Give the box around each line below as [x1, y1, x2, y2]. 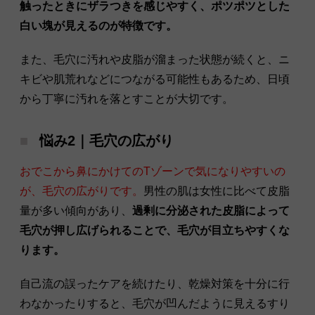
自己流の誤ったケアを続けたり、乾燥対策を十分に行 [20, 277, 290, 290]
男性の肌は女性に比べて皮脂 [143, 184, 290, 197]
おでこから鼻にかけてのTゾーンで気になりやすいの [20, 165, 285, 177]
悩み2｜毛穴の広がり [39, 132, 174, 148]
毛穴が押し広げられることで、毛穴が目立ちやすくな [20, 224, 290, 236]
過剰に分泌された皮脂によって [132, 204, 290, 217]
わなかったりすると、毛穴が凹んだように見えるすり [20, 297, 290, 309]
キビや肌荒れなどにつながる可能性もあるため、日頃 [20, 72, 290, 85]
